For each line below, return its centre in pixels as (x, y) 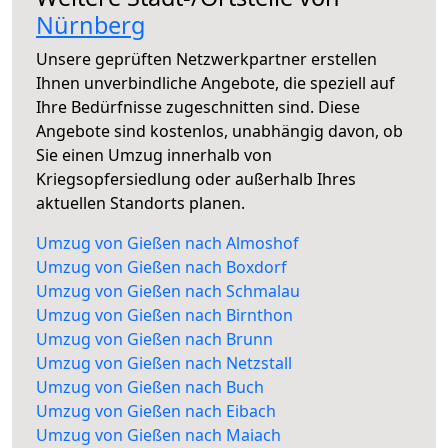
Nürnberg (90, 25)
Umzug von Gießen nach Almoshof (167, 243)
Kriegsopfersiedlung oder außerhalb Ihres (196, 179)
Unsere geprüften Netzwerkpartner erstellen (206, 59)
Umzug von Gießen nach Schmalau (168, 291)
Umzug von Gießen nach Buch (150, 387)
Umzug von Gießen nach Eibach (156, 411)
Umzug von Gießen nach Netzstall (164, 363)
